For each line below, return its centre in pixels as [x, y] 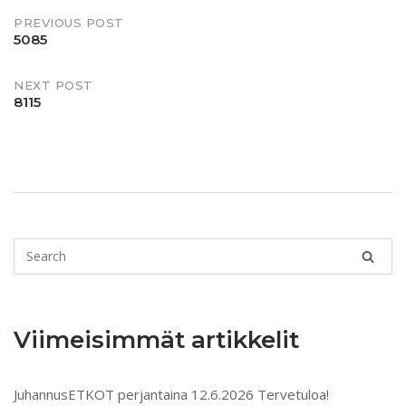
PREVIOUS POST [69, 22]
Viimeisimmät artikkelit [156, 339]
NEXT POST [53, 85]
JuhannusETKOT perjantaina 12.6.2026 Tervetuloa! [171, 394]
